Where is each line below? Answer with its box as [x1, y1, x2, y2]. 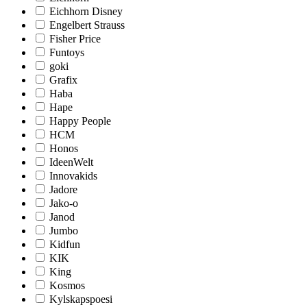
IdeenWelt [49, 156, 93, 168]
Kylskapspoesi [49, 293, 112, 305]
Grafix [49, 73, 77, 86]
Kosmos [49, 279, 85, 291]
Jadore [49, 183, 77, 195]
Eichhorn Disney [49, 5, 123, 17]
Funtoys [49, 46, 84, 58]
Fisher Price [49, 32, 101, 45]
